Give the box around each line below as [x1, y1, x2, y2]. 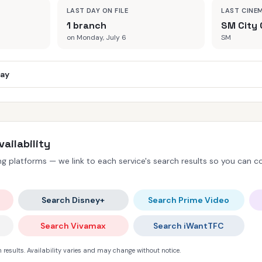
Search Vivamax [40, 220, 106, 231]
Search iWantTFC [153, 220, 225, 231]
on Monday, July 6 [66, 33, 126, 42]
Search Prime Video [148, 195, 230, 205]
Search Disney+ [42, 195, 105, 205]
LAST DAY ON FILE [66, 6, 129, 15]
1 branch [66, 19, 106, 32]
